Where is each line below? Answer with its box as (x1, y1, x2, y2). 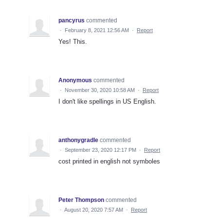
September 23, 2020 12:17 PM (65, 146, 136, 153)
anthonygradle (58, 136, 98, 144)
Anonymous (58, 76, 92, 84)
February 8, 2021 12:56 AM (65, 27, 129, 33)
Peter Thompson (58, 196, 104, 203)
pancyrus (58, 17, 85, 24)
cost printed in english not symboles (58, 157, 160, 165)
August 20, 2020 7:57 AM (64, 206, 123, 213)
